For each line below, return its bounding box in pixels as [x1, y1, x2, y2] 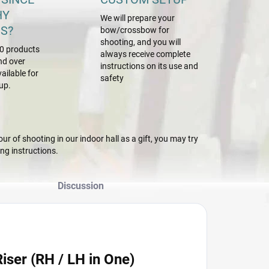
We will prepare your [100, 13, 175, 23]
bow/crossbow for [100, 25, 170, 35]
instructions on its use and [100, 61, 199, 71]
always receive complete [100, 49, 191, 59]
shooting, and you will [100, 37, 181, 47]
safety [100, 73, 124, 83]
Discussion [57, 180, 104, 192]
